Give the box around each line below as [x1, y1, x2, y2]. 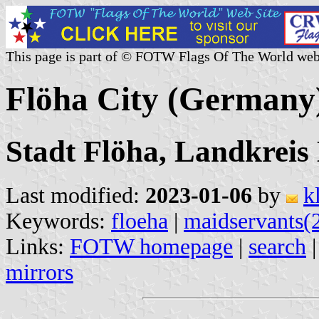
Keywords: [6, 208, 111, 234]
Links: [6, 234, 70, 259]
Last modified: [6, 182, 145, 208]
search [249, 234, 306, 259]
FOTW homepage [70, 234, 233, 259]
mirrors [6, 259, 73, 285]
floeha [111, 208, 168, 234]
